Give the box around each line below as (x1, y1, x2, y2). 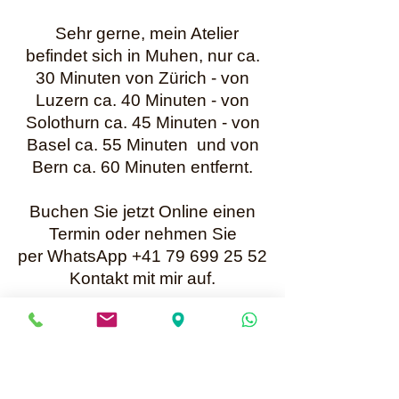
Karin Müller (120, 314, 231, 338)
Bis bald (54, 316, 121, 335)
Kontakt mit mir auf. (69, 269, 216, 288)
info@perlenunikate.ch (77, 370, 208, 386)
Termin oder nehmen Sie (48, 224, 237, 243)
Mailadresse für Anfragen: (66, 352, 219, 367)
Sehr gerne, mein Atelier (46, 24, 239, 43)
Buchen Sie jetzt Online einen (29, 202, 256, 221)
